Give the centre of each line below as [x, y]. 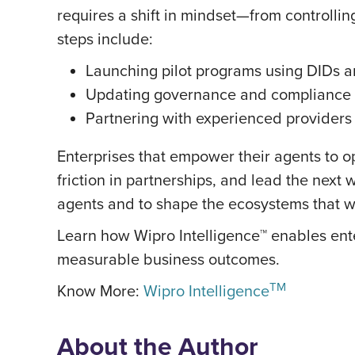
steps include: [105, 38]
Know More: [100, 290]
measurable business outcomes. [168, 259]
